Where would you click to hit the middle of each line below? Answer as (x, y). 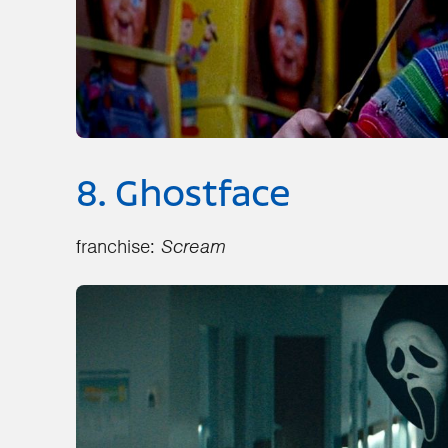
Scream (193, 246)
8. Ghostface (183, 195)
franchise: (118, 246)
